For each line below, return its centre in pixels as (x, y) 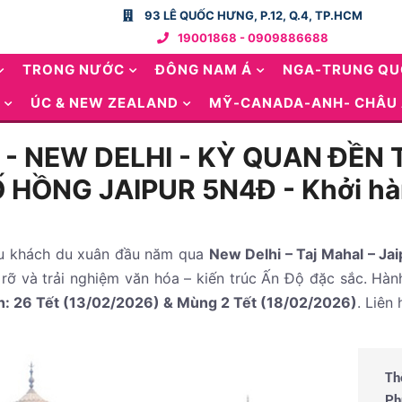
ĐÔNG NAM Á (204, 70)
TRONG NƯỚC (74, 70)
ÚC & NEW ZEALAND (105, 103)
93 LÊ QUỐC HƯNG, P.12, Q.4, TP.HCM (252, 15)
